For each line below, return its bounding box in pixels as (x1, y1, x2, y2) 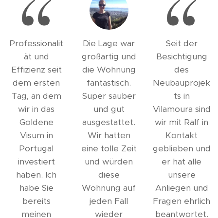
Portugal (19, 143, 54, 154)
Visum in (19, 130, 53, 141)
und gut (93, 104, 125, 114)
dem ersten (13, 77, 60, 88)
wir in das (18, 104, 55, 114)
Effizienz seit (11, 64, 62, 75)
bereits (22, 196, 51, 206)
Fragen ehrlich (153, 196, 211, 206)
